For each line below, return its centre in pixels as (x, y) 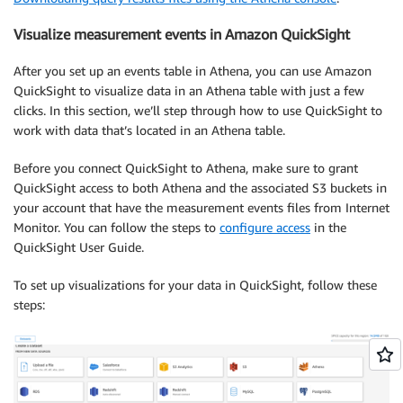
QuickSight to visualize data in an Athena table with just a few (189, 90)
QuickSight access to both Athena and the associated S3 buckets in (200, 187)
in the (328, 227)
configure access (265, 227)
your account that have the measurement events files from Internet (201, 207)
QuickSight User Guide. (79, 246)
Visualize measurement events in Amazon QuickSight (182, 35)
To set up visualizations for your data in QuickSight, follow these (195, 284)
